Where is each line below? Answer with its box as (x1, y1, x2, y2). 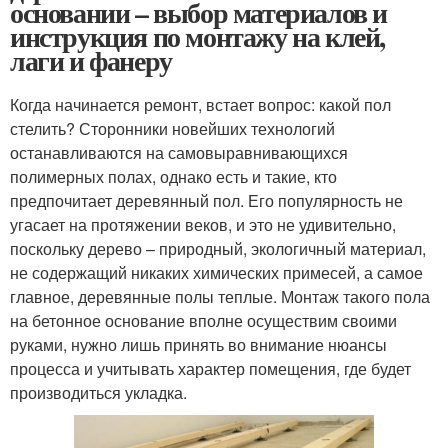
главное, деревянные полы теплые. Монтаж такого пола (10, 284, 430, 308)
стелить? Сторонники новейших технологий (10, 116, 335, 140)
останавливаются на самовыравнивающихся (10, 140, 348, 164)
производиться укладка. (10, 380, 187, 404)
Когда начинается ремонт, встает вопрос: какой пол (10, 92, 391, 116)
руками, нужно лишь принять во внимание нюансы (10, 332, 387, 356)
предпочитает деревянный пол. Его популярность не (10, 188, 403, 212)
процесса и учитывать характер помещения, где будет (10, 356, 411, 380)
